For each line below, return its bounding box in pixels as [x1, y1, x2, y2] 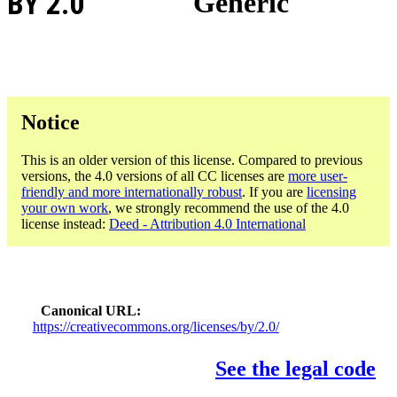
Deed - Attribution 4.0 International [109, 215, 306, 231]
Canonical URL [41, 302, 137, 318]
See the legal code [215, 357, 376, 381]
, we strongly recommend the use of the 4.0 [108, 199, 349, 215]
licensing [307, 183, 356, 199]
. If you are [242, 183, 307, 199]
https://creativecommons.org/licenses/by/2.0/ [32, 318, 279, 334]
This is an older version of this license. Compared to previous [21, 152, 362, 167]
